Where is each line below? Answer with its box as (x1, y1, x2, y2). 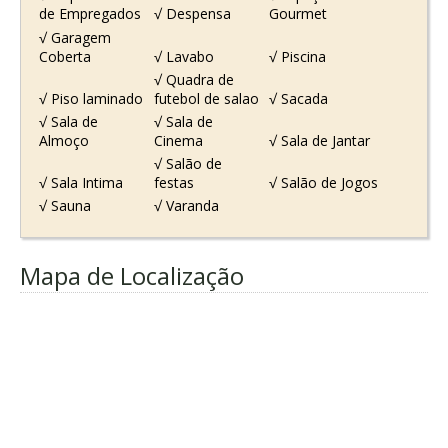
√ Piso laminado (38, 88, 143, 108)
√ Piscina (269, 46, 327, 66)
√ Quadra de (153, 69, 234, 89)
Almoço (38, 131, 89, 151)
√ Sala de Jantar (269, 131, 371, 151)
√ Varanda (153, 196, 219, 216)
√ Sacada (269, 88, 329, 108)
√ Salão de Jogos (269, 173, 379, 193)
